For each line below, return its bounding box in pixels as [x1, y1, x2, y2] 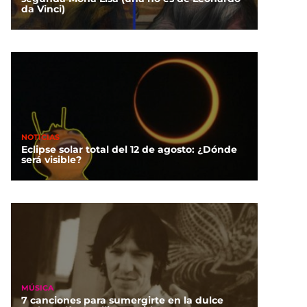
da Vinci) [21, 3, 65, 16]
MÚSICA [21, 282, 53, 293]
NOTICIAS [21, 132, 60, 142]
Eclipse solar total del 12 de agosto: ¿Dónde [21, 143, 237, 156]
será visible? [21, 153, 82, 167]
